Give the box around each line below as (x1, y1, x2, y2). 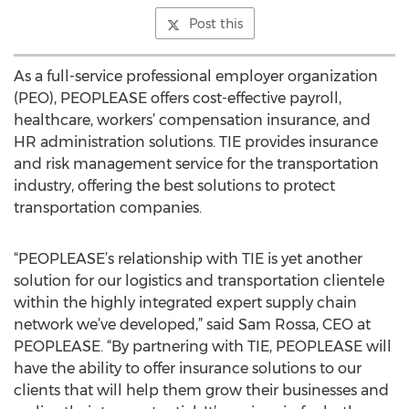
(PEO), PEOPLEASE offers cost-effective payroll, (14, 89, 341, 107)
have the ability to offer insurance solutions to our (14, 360, 362, 377)
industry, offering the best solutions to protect (14, 177, 335, 194)
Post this (188, 16, 243, 32)
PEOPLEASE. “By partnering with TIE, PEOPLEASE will (14, 338, 392, 355)
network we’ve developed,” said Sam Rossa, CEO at (14, 316, 371, 333)
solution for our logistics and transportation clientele (14, 272, 384, 289)
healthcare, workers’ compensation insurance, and (14, 111, 371, 129)
